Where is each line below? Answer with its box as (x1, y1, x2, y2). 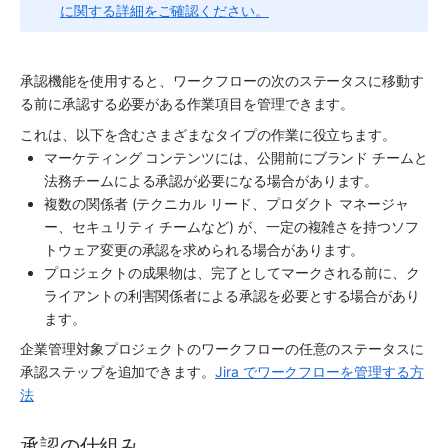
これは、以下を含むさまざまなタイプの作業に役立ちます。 (20, 125, 397, 143)
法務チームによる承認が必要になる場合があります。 (44, 171, 379, 189)
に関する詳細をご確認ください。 (60, 2, 269, 20)
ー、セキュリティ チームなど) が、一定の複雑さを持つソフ (44, 217, 419, 235)
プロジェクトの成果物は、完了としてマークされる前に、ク (44, 263, 421, 281)
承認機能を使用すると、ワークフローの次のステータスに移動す (20, 72, 424, 90)
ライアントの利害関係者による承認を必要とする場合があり (44, 286, 421, 304)
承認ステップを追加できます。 (20, 362, 216, 380)
